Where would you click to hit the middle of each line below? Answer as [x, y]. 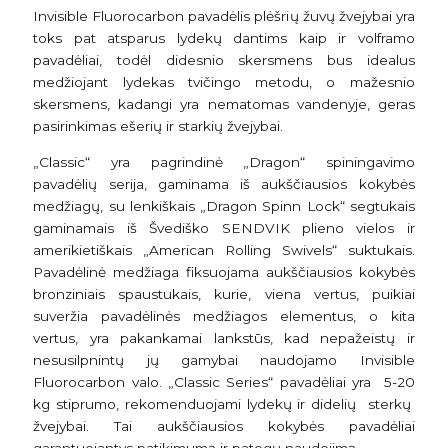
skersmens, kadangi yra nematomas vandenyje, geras [224, 104]
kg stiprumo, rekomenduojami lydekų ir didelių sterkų [224, 404]
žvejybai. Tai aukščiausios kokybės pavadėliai [224, 426]
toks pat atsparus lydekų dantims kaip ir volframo [224, 38]
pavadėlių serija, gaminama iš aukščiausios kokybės [224, 184]
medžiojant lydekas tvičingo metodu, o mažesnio [224, 82]
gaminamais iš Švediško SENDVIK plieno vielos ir [224, 228]
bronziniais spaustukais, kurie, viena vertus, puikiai [224, 294]
